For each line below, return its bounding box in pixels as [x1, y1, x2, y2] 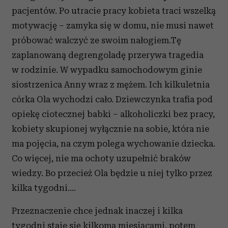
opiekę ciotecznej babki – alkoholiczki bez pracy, [12, 109, 215, 119]
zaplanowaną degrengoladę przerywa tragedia [12, 50, 204, 60]
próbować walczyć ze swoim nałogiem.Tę [12, 35, 181, 45]
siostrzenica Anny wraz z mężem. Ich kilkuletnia [12, 79, 210, 90]
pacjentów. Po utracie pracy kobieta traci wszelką [12, 6, 216, 16]
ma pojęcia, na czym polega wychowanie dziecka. [12, 138, 215, 149]
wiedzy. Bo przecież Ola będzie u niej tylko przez [12, 168, 212, 178]
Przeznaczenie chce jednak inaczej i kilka [12, 206, 183, 216]
